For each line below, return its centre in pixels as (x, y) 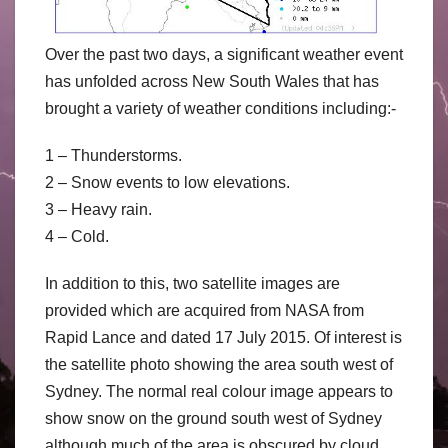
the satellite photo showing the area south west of (219, 364)
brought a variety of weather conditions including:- (220, 108)
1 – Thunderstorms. (113, 155)
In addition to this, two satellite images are (192, 283)
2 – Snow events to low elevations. (167, 182)
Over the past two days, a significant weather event (224, 54)
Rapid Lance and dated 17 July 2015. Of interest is (223, 337)
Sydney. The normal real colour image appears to (219, 391)
